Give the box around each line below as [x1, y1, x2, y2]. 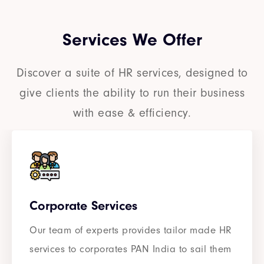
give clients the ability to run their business [19, 86, 245, 100]
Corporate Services [29, 198, 137, 214]
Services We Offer [62, 29, 202, 51]
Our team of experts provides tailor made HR [29, 225, 232, 236]
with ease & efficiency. [72, 106, 192, 120]
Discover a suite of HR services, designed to [16, 66, 248, 80]
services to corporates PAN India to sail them [29, 243, 232, 255]
